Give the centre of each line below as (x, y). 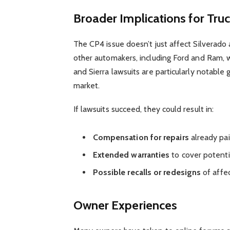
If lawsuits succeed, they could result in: (143, 109)
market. (87, 85)
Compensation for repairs (141, 138)
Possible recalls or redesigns (147, 172)
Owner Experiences (125, 205)
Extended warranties (131, 155)
